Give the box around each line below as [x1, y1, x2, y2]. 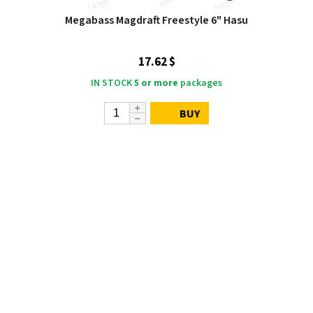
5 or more [134, 75, 178, 90]
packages [178, 75, 222, 90]
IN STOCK [91, 75, 132, 90]
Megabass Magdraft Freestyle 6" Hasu [65, 12, 248, 28]
